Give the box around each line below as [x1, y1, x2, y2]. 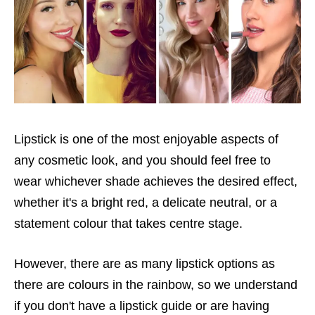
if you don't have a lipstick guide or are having [14, 298, 269, 313]
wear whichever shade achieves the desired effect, [14, 174, 297, 188]
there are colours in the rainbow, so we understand [14, 277, 297, 292]
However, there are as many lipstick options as [14, 256, 275, 271]
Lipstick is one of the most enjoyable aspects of [14, 131, 278, 146]
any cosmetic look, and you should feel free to [14, 153, 271, 167]
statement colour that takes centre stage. [14, 216, 246, 231]
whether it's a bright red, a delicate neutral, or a [14, 195, 277, 210]
